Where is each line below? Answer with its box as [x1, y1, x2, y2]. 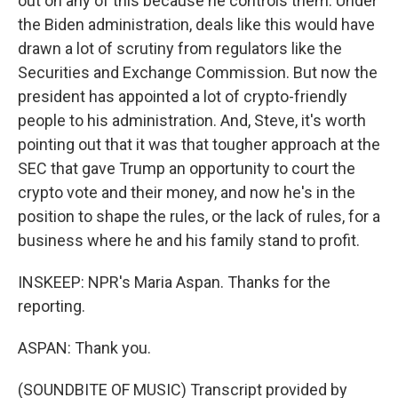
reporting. [18, 297, 85, 315]
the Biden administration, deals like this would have [18, 15, 375, 34]
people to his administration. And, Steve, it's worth [18, 111, 366, 130]
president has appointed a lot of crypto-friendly [18, 87, 347, 106]
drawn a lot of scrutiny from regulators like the [18, 39, 342, 58]
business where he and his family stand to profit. [18, 231, 360, 250]
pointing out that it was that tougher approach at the [18, 135, 380, 154]
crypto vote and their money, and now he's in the [18, 183, 355, 202]
